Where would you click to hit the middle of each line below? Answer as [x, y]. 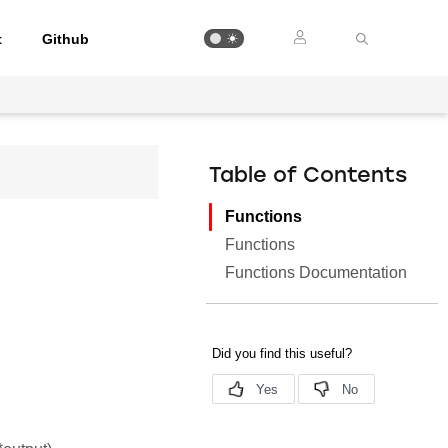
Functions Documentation [316, 272]
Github [66, 38]
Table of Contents [308, 176]
